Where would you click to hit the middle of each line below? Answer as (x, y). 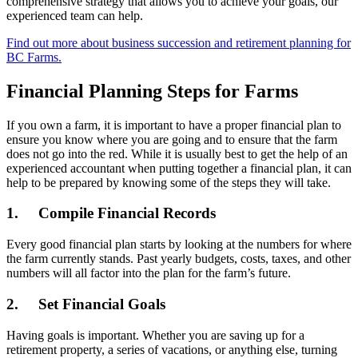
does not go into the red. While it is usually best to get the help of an (177, 153)
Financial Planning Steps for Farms (152, 91)
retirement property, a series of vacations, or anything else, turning (172, 349)
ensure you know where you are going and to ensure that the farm (172, 139)
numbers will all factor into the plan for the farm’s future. (149, 273)
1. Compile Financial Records (111, 213)
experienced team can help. (75, 15)
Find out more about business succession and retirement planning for (179, 42)
